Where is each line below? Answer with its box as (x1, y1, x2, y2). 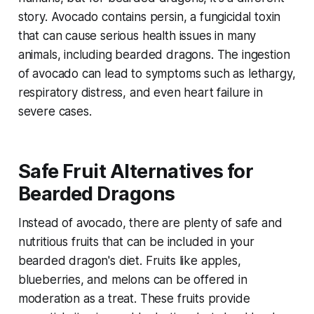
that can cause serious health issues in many (18, 29, 257, 43)
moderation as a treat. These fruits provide (18, 292, 250, 306)
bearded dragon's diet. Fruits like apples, (18, 254, 241, 268)
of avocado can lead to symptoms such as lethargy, (18, 67, 296, 81)
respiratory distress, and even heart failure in (18, 86, 263, 100)
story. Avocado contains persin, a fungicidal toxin (18, 10, 281, 25)
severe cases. (18, 104, 92, 119)
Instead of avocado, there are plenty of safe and (18, 216, 282, 231)
